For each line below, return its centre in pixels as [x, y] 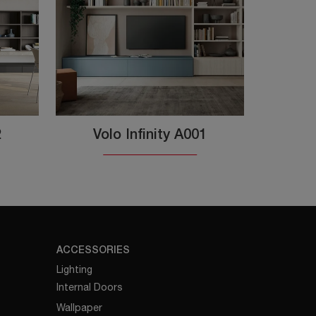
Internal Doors [90, 287]
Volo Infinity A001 [150, 136]
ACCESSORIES [93, 251]
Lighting [75, 270]
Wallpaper [80, 308]
